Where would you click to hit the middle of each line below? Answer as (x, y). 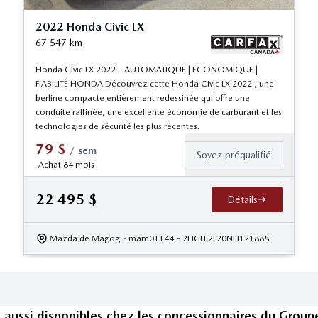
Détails (243, 200)
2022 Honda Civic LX (90, 27)
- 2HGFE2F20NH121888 (223, 239)
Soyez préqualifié (234, 155)
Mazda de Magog (85, 239)
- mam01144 (149, 239)
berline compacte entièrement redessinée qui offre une (143, 98)
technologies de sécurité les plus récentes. (118, 127)
